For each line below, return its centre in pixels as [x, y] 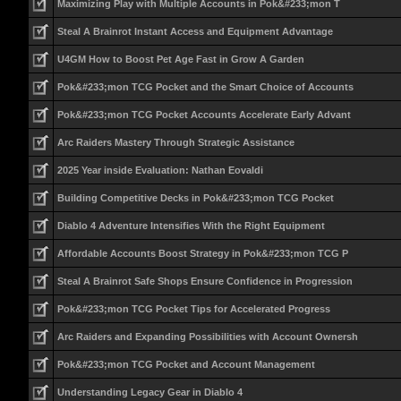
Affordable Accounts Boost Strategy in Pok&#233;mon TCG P [202, 253]
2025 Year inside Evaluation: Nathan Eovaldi [160, 170]
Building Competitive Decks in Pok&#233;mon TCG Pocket [195, 198]
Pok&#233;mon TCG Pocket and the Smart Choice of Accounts [205, 87]
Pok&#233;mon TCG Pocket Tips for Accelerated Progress [193, 309]
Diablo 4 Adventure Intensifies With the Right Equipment [191, 226]
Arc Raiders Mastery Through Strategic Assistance [175, 142]
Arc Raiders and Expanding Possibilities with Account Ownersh [207, 337]
